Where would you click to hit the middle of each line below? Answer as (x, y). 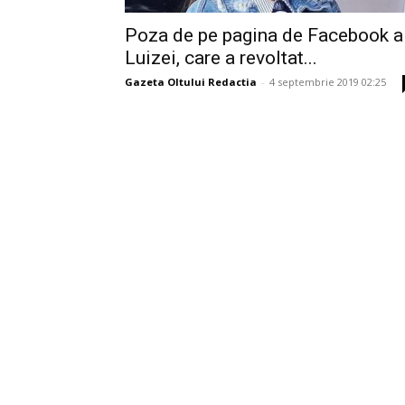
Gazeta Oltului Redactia (191, 82)
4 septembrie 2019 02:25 (328, 82)
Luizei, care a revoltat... (221, 58)
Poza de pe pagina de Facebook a (264, 35)
